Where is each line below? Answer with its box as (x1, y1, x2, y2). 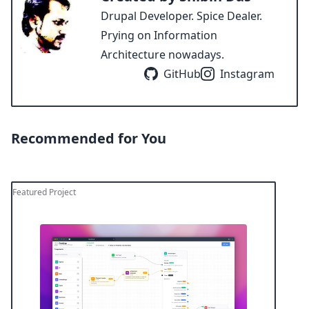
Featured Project (12, 186, 76, 199)
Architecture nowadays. (101, 47, 224, 63)
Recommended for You (11, 129, 166, 148)
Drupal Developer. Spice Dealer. (101, 8, 262, 24)
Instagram (220, 66, 275, 82)
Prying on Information (101, 28, 217, 43)
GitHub (163, 66, 201, 82)
